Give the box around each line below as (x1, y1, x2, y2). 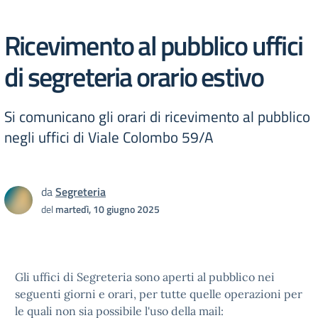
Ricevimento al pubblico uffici (4, 24, 303, 66)
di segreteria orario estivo (4, 55, 264, 97)
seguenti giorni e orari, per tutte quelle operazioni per (15, 287, 302, 301)
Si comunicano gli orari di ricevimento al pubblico (4, 105, 310, 128)
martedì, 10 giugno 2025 (55, 202, 160, 216)
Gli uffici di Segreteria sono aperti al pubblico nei (15, 270, 275, 284)
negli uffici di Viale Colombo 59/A (4, 126, 214, 148)
